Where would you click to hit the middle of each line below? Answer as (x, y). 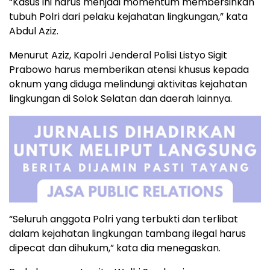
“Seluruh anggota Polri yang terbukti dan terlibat (124, 219)
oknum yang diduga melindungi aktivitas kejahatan (128, 84)
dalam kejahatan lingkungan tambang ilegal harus (127, 234)
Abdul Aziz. (34, 31)
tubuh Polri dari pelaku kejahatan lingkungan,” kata (128, 17)
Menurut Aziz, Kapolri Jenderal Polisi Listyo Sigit (118, 55)
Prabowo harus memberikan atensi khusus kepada (129, 70)
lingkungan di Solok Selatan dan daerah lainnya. (121, 99)
